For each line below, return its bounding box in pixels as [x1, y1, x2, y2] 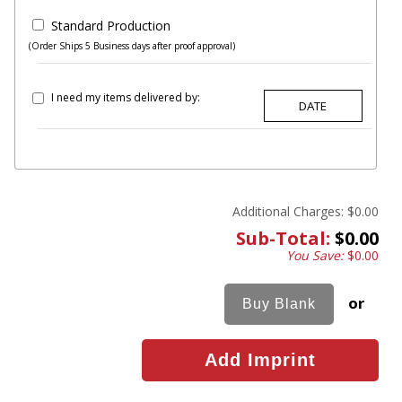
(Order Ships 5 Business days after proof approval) [29, 39, 235, 53]
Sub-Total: [236, 226, 330, 251]
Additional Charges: [232, 203, 344, 221]
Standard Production [51, 17, 170, 35]
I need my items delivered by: [51, 89, 200, 105]
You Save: [286, 247, 347, 265]
